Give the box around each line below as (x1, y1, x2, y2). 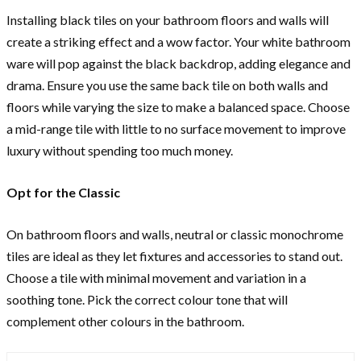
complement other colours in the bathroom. (6, 313, 247, 330)
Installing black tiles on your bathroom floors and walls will (6, 12, 329, 28)
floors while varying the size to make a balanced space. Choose (6, 99, 350, 115)
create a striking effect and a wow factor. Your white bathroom (6, 34, 351, 50)
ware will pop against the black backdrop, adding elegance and (6, 56, 351, 72)
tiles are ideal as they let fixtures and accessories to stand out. (6, 248, 342, 264)
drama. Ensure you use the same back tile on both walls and (6, 77, 328, 93)
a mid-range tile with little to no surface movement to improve (6, 121, 346, 137)
